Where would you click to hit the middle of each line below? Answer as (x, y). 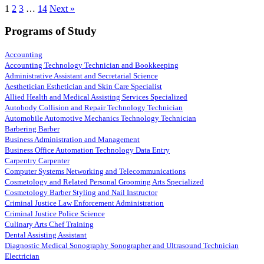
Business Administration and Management (72, 140)
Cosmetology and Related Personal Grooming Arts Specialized (104, 182)
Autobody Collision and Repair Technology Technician (94, 108)
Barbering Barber (32, 129)
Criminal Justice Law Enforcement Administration (84, 203)
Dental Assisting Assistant (46, 235)
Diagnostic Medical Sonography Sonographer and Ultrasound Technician (122, 246)
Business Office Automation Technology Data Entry (87, 150)
